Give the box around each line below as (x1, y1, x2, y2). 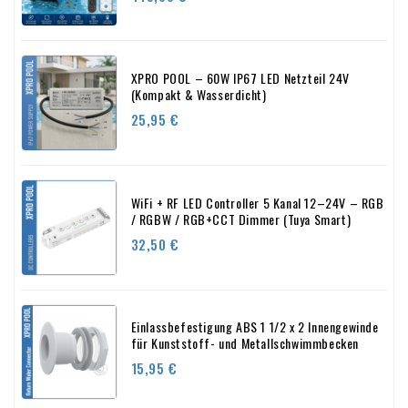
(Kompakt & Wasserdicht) (130, 85, 267, 105)
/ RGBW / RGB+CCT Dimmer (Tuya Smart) (130, 209, 352, 229)
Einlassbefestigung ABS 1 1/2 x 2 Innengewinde (130, 317, 379, 337)
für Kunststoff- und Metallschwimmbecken (130, 333, 359, 353)
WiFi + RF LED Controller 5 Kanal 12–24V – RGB (130, 192, 384, 212)
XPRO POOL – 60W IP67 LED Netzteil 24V (130, 68, 350, 88)
